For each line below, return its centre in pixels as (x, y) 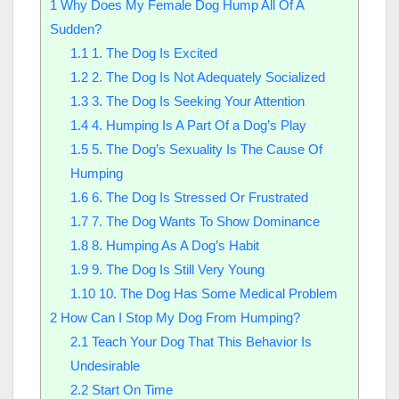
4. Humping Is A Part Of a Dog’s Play (197, 125)
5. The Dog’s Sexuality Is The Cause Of (205, 149)
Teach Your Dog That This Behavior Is (199, 341)
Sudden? (76, 28)
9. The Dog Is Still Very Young (176, 269)
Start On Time (130, 389)
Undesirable (105, 365)
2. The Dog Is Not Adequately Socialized (206, 77)
